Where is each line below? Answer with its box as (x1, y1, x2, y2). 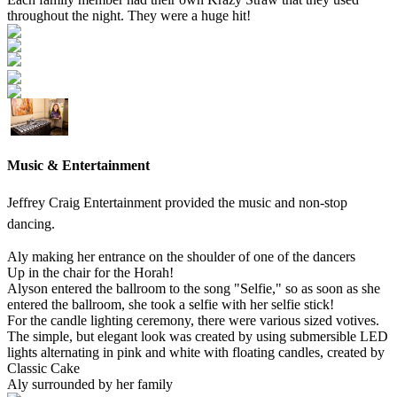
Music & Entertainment (7, 158, 150, 174)
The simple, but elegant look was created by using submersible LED (7, 329, 388, 345)
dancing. (7, 216, 55, 232)
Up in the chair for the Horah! (7, 265, 174, 281)
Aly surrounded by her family (7, 377, 173, 393)
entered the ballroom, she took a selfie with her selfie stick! (7, 297, 334, 313)
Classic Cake (7, 361, 80, 377)
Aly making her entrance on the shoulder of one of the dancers (7, 249, 355, 265)
